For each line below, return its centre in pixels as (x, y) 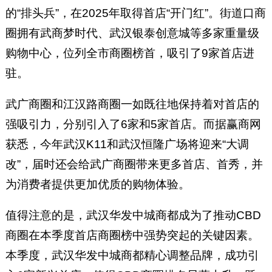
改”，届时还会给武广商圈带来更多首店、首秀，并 (134, 165)
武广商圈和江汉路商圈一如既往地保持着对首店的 (132, 104)
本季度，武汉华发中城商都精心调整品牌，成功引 (132, 256)
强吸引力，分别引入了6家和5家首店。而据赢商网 (133, 124)
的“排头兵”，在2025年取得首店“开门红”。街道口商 (135, 13)
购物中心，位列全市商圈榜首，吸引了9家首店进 (130, 53)
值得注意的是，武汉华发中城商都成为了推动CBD (133, 216)
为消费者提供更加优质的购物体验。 (97, 185)
